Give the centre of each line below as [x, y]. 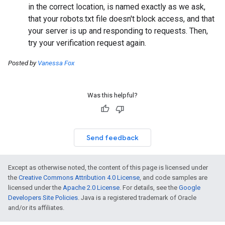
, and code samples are [174, 178]
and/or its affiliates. [36, 208]
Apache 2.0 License [91, 188]
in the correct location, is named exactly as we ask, [117, 7]
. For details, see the [149, 188]
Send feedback [113, 138]
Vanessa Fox [56, 63]
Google [190, 188]
